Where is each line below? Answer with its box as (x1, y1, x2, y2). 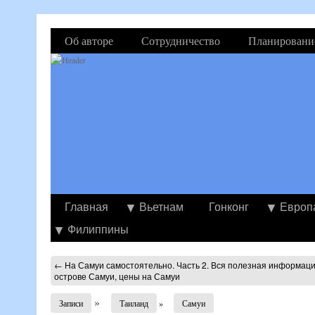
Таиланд (120, 297, 148, 309)
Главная (65, 198, 108, 214)
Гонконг (209, 198, 249, 214)
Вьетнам (139, 198, 184, 214)
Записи (59, 297, 83, 309)
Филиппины (67, 221, 129, 237)
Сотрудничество (141, 33, 220, 48)
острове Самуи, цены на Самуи (54, 270, 180, 282)
